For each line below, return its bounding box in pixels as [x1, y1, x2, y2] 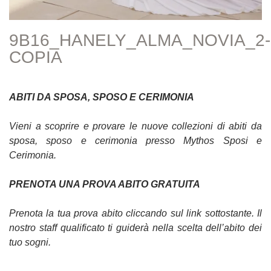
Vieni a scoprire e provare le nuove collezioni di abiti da [9, 120, 262, 131]
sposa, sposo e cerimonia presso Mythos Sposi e [9, 135, 262, 146]
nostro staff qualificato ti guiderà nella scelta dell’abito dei [9, 222, 262, 233]
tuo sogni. [9, 237, 51, 247]
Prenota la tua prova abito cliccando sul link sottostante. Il [9, 207, 262, 218]
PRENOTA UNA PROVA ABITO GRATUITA [9, 178, 200, 189]
